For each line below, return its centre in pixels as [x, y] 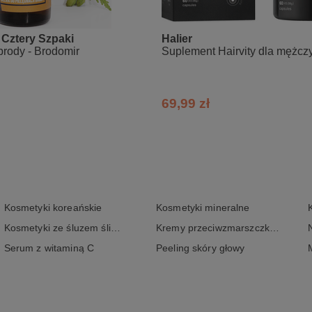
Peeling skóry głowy [200, 248]
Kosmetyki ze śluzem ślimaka [115, 228]
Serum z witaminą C [49, 248]
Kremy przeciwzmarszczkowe [274, 228]
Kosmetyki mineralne [203, 208]
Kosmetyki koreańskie [53, 208]
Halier [177, 39]
